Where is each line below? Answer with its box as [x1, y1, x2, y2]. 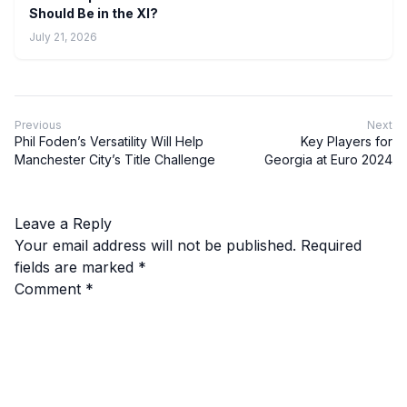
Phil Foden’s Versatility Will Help [15, 133, 203, 149]
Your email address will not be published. [15, 235, 296, 254]
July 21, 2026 [29, 29, 97, 44]
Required [301, 235, 362, 254]
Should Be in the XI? [29, 5, 158, 21]
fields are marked [15, 257, 138, 276]
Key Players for [301, 133, 392, 149]
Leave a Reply [15, 213, 112, 233]
